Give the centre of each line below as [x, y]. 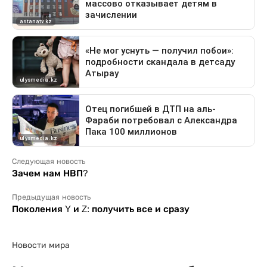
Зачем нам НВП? [50, 173]
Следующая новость [49, 162]
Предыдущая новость [51, 198]
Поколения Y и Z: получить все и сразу [101, 209]
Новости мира [41, 245]
